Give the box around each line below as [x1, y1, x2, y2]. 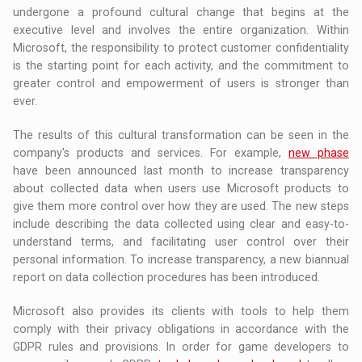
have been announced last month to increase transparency [13, 164, 349, 178]
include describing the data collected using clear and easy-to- [13, 217, 349, 231]
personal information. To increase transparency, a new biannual [13, 253, 349, 267]
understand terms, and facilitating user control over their [13, 235, 349, 249]
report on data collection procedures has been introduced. [13, 271, 321, 284]
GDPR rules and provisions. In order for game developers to [13, 340, 349, 354]
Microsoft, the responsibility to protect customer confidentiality [13, 41, 349, 55]
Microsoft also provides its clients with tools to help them [13, 305, 349, 318]
